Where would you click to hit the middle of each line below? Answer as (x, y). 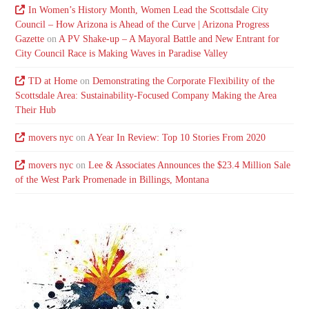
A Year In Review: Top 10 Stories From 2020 (176, 137)
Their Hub (36, 110)
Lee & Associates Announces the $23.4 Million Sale (189, 166)
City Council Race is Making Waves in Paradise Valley (122, 53)
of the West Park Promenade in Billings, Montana (112, 180)
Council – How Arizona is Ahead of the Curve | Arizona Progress (142, 24)
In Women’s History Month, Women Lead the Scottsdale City (148, 10)
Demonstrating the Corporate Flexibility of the (183, 81)
